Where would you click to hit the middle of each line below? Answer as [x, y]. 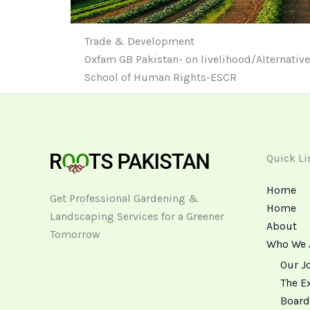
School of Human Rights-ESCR [161, 77]
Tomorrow [75, 235]
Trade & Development [139, 42]
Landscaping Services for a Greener [137, 217]
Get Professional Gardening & [124, 199]
